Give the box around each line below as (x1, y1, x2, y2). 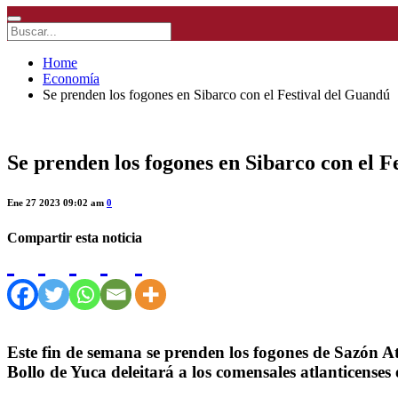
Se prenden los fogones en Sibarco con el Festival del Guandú (43, 87, 390, 103)
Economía (43, 71, 99, 87)
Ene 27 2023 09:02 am (7, 196, 107, 208)
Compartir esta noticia (7, 229, 142, 245)
